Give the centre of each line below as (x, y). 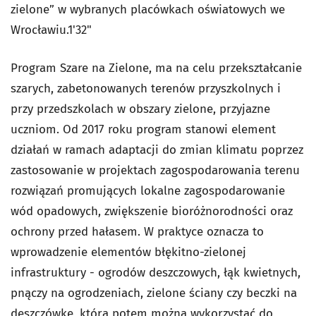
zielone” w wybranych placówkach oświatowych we (148, 10)
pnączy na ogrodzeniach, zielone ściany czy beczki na (154, 293)
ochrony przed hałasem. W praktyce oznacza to (137, 232)
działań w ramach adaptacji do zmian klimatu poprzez (157, 150)
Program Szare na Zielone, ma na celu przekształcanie (156, 68)
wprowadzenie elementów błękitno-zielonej (128, 253)
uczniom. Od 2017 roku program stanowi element (143, 130)
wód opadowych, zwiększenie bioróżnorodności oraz (152, 212)
